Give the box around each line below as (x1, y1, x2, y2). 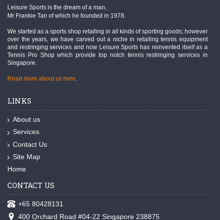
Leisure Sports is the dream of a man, (7, 4, 107, 11)
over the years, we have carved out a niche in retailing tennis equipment (7, 36, 208, 43)
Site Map (13, 152, 40, 161)
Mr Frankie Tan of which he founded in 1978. (7, 12, 126, 19)
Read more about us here (7, 75, 76, 82)
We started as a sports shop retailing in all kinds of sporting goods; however (7, 28, 208, 35)
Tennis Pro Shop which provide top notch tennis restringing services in (7, 52, 208, 58)
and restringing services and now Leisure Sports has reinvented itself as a (7, 44, 208, 51)
